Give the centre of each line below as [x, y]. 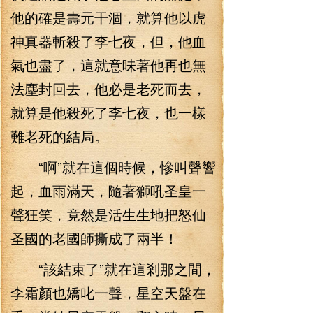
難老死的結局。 [59, 136]
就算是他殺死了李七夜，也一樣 [108, 112]
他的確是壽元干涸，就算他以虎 [108, 17]
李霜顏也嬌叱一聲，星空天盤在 [108, 292]
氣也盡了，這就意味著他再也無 [108, 65]
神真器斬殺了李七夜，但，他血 [108, 41]
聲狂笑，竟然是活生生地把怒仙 [108, 214]
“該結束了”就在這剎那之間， [113, 269]
